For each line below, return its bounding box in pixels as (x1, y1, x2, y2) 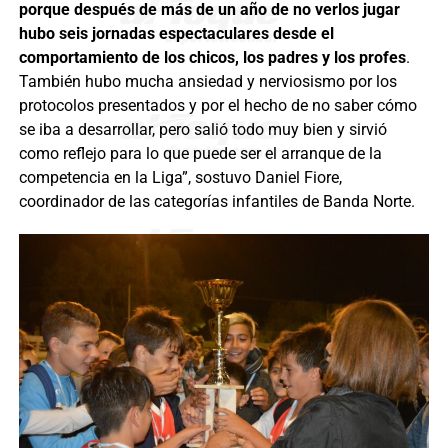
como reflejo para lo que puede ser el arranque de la (18, 143, 382, 163)
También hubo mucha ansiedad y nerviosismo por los (18, 71, 397, 91)
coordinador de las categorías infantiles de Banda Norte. (18, 191, 415, 211)
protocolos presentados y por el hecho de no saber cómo (18, 95, 417, 115)
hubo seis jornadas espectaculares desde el (18, 23, 334, 43)
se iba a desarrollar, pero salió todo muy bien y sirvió (18, 119, 387, 139)
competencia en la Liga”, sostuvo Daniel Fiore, (18, 167, 342, 187)
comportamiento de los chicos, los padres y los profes (18, 47, 406, 67)
